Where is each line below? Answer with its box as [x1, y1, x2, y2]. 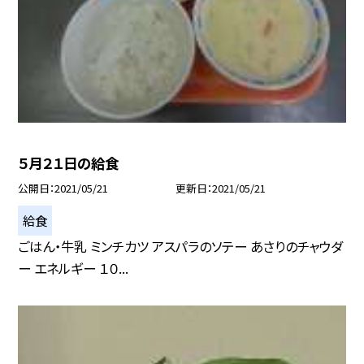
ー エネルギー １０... [18, 258, 129, 279]
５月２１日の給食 [18, 153, 119, 174]
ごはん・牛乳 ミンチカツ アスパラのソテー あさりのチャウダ [18, 236, 344, 257]
